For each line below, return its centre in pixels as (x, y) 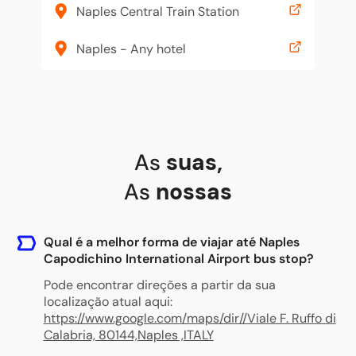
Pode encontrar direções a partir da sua (159, 285)
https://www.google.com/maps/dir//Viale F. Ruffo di (190, 318)
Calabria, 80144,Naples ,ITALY (128, 335)
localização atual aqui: (108, 302)
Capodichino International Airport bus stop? (178, 259)
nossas (194, 192)
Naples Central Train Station (158, 11)
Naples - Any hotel (131, 48)
